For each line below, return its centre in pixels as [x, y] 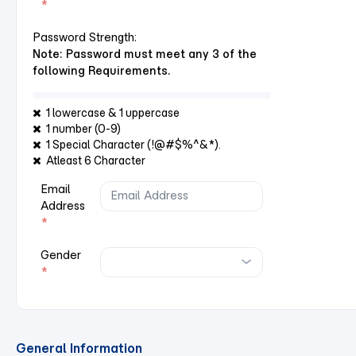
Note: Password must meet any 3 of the [145, 54]
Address [63, 206]
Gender [61, 255]
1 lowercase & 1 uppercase [110, 113]
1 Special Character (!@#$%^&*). [131, 145]
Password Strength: [85, 37]
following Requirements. [101, 71]
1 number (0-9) [81, 129]
